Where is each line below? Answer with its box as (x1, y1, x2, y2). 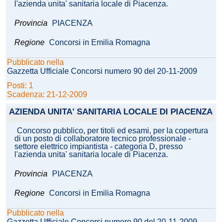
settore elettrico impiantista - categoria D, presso (14, 142, 183, 151)
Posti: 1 (7, 81, 35, 90)
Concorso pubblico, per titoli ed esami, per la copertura (17, 126, 208, 135)
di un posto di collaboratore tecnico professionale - (14, 134, 191, 143)
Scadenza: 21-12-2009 (7, 90, 87, 99)
